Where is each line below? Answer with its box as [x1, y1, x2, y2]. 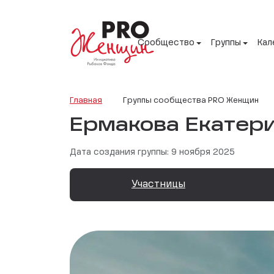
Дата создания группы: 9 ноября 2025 [70, 147, 235, 157]
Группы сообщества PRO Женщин [123, 96, 259, 105]
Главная [70, 96, 102, 105]
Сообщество [138, 39, 194, 48]
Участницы [131, 179, 185, 190]
